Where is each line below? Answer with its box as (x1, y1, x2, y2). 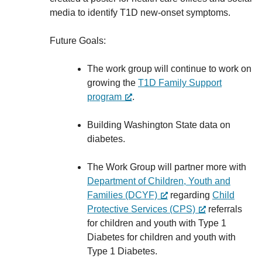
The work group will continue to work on (87, 64, 251, 74)
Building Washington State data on (87, 120, 230, 130)
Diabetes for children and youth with (87, 232, 236, 242)
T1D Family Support (138, 78, 222, 88)
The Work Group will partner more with (87, 162, 246, 172)
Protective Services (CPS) (87, 204, 195, 214)
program (87, 92, 122, 102)
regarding (168, 190, 212, 200)
